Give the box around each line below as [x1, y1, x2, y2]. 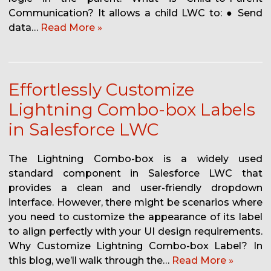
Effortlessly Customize [8, 79, 194, 100]
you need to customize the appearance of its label [8, 211, 263, 223]
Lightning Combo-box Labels [8, 99, 255, 120]
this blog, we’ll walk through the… [8, 255, 172, 267]
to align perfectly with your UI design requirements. [8, 226, 263, 238]
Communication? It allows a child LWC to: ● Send [8, 7, 263, 19]
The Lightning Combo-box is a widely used [8, 153, 263, 165]
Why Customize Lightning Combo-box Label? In [8, 240, 263, 252]
